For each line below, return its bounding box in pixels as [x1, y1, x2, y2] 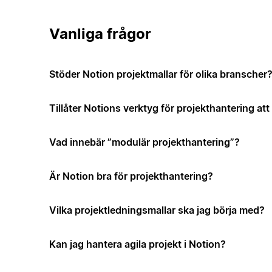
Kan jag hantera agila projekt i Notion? [49, 238, 226, 251]
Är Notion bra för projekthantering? [49, 170, 213, 183]
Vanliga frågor [49, 25, 151, 43]
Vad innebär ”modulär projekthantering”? [49, 136, 240, 149]
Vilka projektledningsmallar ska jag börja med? [49, 204, 265, 217]
